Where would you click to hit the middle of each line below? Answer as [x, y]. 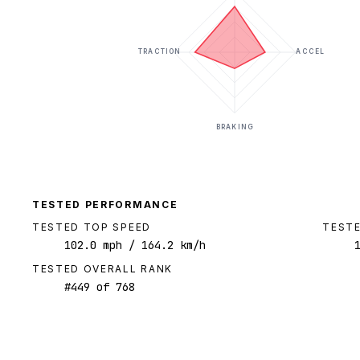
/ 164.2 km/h [164, 245]
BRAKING [235, 127]
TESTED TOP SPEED [92, 227]
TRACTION [160, 52]
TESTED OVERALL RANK [102, 269]
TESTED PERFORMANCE [105, 205]
